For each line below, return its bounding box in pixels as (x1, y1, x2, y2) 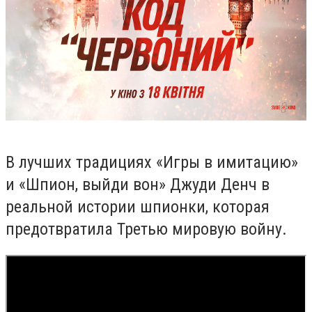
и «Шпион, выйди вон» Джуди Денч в (6, 174, 270, 194)
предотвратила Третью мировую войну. (6, 219, 287, 239)
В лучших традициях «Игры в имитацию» (6, 152, 298, 172)
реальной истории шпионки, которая (6, 196, 270, 217)
